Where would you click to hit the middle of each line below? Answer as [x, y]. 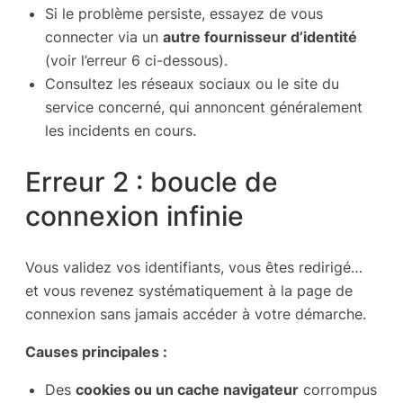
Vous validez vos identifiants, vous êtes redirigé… [194, 267]
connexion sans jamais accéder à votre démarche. [196, 313]
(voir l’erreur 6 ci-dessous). [136, 60]
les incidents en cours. [121, 130]
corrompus [338, 390]
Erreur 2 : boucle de [152, 181]
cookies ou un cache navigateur [187, 390]
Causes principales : [96, 351]
